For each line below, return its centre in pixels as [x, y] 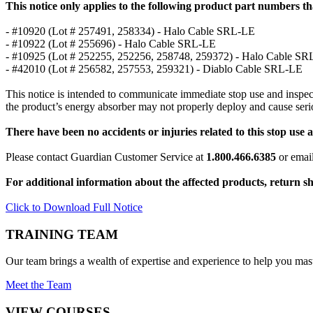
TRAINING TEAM [62, 234]
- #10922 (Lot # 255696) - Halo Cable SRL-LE [111, 44]
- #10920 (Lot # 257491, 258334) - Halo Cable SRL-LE [130, 31]
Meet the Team [38, 285]
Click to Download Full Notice [74, 208]
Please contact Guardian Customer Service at [106, 157]
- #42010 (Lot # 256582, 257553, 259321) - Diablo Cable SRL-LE [154, 69]
